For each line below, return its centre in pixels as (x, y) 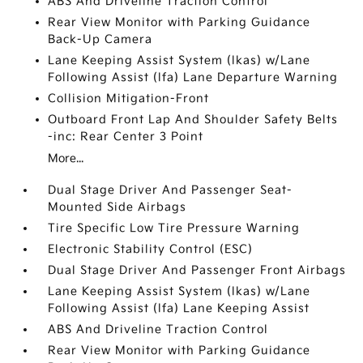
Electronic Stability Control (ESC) (151, 249)
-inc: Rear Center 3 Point (126, 137)
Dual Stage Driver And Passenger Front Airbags (197, 270)
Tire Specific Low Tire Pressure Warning (174, 228)
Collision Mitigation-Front (129, 98)
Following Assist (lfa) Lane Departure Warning (193, 77)
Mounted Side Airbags (117, 207)
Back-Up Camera (100, 39)
